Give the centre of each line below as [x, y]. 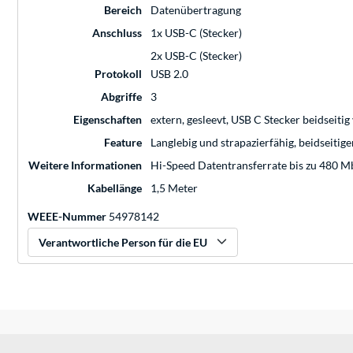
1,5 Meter [174, 188]
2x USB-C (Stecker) [196, 56]
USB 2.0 [169, 74]
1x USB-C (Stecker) [196, 33]
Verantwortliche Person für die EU [123, 243]
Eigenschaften [108, 120]
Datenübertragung [196, 10]
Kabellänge [115, 188]
